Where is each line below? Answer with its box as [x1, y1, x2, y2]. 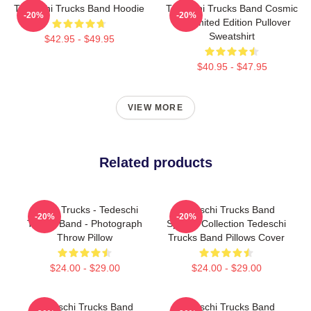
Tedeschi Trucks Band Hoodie [14, 2, 144, 14]
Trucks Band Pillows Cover [168, 231, 285, 243]
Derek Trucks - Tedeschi [31, 203, 138, 215]
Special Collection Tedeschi [167, 217, 286, 229]
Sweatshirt [209, 30, 255, 42]
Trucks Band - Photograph [27, 217, 142, 229]
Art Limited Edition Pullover [173, 16, 291, 28]
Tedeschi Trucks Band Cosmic [166, 2, 298, 14]
